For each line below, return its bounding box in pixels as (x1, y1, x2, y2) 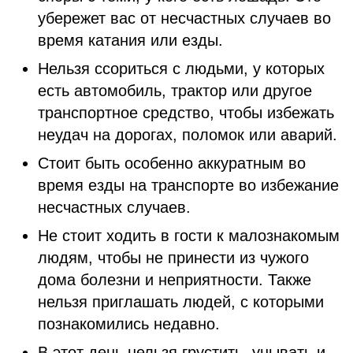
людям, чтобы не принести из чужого (38, 249, 309, 266)
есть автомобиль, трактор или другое (38, 82, 312, 99)
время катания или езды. (38, 32, 223, 49)
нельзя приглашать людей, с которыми (38, 293, 324, 310)
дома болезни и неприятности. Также (38, 271, 311, 288)
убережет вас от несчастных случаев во (38, 9, 331, 27)
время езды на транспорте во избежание (38, 176, 339, 194)
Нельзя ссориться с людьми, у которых (38, 60, 325, 77)
